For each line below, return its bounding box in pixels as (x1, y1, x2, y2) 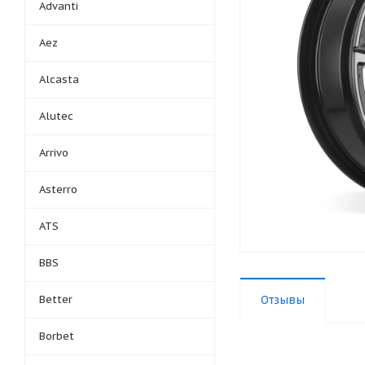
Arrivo (39, 146, 68, 160)
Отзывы (261, 292, 305, 307)
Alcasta (39, 73, 79, 86)
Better (39, 292, 73, 306)
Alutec (39, 109, 73, 123)
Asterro (39, 182, 77, 196)
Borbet (39, 329, 74, 343)
